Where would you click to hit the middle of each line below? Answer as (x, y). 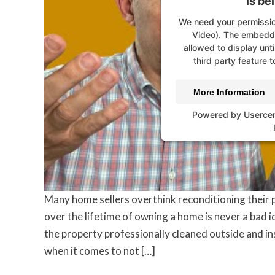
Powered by (218, 114)
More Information (229, 92)
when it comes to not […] (100, 251)
